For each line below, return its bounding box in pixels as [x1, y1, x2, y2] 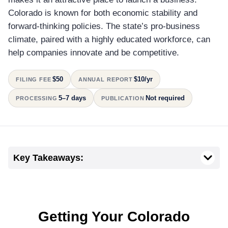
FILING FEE [16, 76, 51, 82]
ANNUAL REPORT [78, 76, 133, 82]
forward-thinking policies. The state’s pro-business [8, 21, 200, 31]
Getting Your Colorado [38, 208, 190, 224]
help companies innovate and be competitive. [8, 47, 179, 58]
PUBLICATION [101, 95, 145, 101]
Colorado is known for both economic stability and [8, 8, 197, 18]
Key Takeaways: [13, 152, 83, 163]
